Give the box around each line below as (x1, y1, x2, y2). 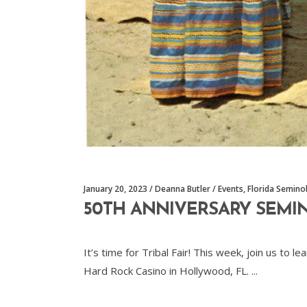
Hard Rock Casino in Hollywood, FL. (84, 263, 251, 278)
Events (218, 182, 243, 195)
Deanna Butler (155, 182, 210, 195)
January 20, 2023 (84, 182, 147, 195)
